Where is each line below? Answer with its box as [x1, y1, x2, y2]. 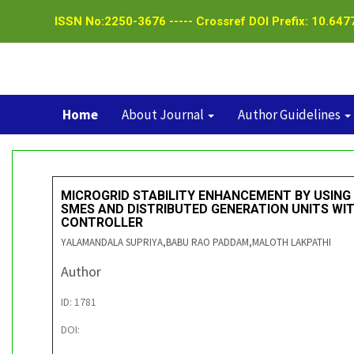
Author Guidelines [237, 106, 343, 123]
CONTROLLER [61, 215, 143, 230]
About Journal [121, 106, 206, 123]
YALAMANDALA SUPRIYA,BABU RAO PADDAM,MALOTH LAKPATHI [61, 235, 331, 249]
